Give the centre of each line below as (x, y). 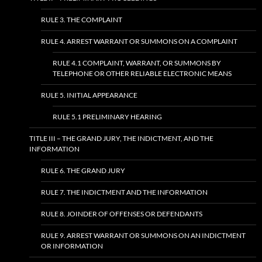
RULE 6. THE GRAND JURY (83, 170)
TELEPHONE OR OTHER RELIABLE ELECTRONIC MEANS (142, 73)
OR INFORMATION (72, 246)
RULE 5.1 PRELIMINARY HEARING (107, 117)
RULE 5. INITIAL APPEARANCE (89, 95)
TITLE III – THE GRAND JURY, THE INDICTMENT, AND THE (121, 138)
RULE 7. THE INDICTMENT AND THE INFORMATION (124, 192)
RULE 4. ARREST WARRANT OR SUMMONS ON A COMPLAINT (139, 41)
